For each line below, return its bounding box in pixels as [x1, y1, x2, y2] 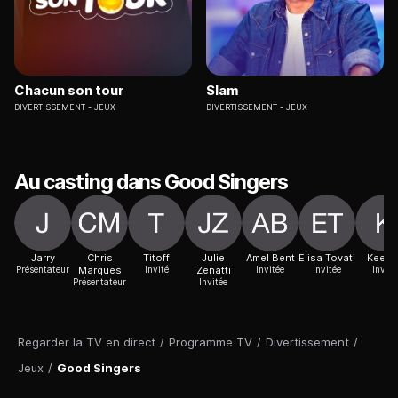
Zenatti [195, 264, 231, 277]
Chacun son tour [14, 82, 124, 99]
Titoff [143, 251, 170, 265]
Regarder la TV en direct [18, 335, 155, 350]
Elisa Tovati [298, 251, 355, 265]
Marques [77, 264, 122, 277]
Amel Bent [245, 251, 295, 265]
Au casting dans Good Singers [14, 170, 289, 195]
